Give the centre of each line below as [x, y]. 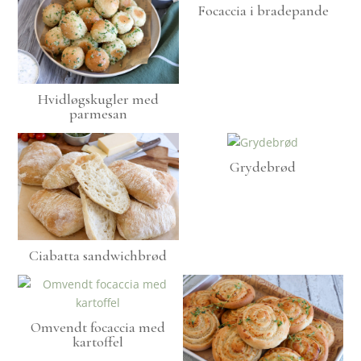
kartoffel [98, 341]
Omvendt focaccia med [98, 327]
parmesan [98, 114]
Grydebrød [263, 167]
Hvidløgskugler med [98, 100]
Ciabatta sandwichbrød [98, 255]
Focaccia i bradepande [263, 11]
